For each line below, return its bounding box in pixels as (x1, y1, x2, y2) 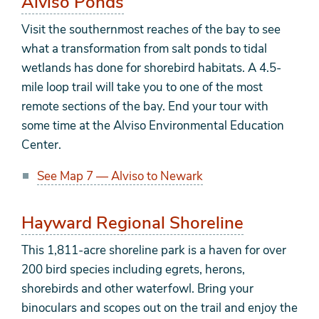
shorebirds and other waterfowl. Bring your (21, 281, 253, 298)
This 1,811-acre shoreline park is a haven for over (21, 242, 286, 259)
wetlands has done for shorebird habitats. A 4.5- (21, 60, 281, 77)
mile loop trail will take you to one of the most (21, 79, 263, 96)
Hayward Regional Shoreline (21, 211, 244, 235)
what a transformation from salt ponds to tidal (21, 41, 267, 58)
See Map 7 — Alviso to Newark (37, 168, 203, 185)
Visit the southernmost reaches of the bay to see (21, 21, 281, 38)
